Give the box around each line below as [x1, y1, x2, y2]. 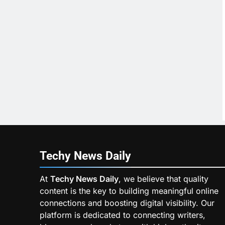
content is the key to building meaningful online [40, 185, 218, 196]
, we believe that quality [119, 173, 208, 184]
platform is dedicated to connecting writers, [40, 209, 205, 220]
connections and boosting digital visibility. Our [40, 197, 214, 208]
